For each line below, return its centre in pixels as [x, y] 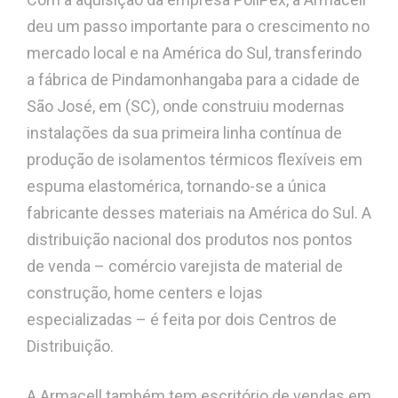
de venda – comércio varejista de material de [185, 267]
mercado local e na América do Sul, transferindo [194, 53]
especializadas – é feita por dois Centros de [182, 320]
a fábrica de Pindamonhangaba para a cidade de [193, 80]
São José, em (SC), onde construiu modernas [186, 107]
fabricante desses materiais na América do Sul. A [199, 213]
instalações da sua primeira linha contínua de [184, 133]
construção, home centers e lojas [145, 293]
